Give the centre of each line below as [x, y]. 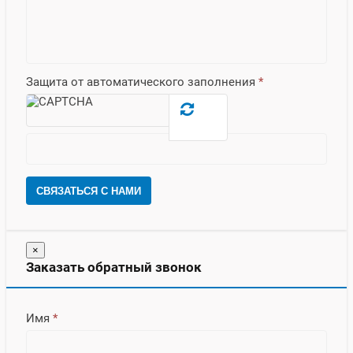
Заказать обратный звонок [114, 267]
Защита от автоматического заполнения [142, 82]
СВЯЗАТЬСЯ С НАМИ [89, 191]
